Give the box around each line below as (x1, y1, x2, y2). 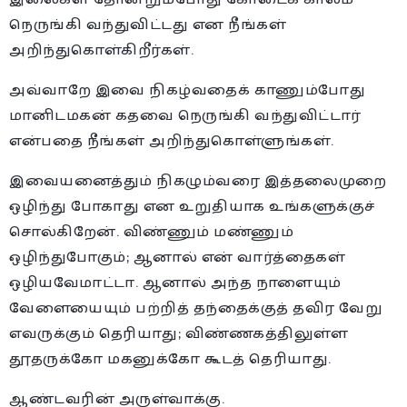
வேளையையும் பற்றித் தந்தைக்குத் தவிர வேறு (9, 295, 382, 321)
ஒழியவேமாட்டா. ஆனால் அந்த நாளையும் (9, 270, 342, 295)
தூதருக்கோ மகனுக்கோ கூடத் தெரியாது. (9, 346, 332, 372)
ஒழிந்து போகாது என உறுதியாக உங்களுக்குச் (9, 194, 375, 219)
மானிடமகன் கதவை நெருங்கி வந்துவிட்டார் (9, 103, 362, 128)
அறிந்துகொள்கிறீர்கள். (9, 37, 194, 63)
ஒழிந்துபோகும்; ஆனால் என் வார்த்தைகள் (9, 244, 345, 270)
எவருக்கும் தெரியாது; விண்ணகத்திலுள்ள (9, 321, 348, 346)
